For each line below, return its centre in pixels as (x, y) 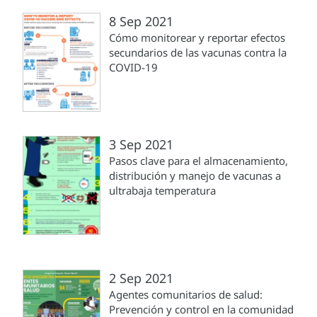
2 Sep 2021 (141, 278)
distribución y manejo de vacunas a (195, 176)
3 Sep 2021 (141, 145)
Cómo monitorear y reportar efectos (197, 38)
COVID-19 (133, 68)
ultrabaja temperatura (162, 191)
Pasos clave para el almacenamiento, (198, 161)
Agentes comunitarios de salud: (186, 295)
